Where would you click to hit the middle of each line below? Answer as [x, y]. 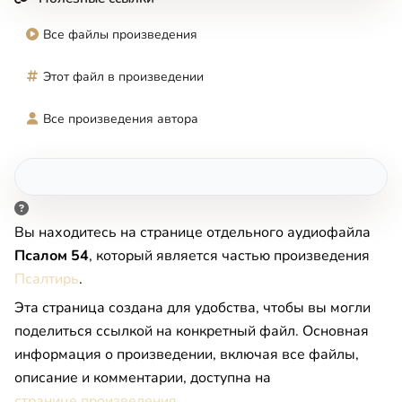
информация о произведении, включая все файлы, [187, 354]
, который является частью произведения [229, 255]
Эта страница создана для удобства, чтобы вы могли [192, 307]
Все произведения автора [121, 118]
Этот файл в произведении [123, 76]
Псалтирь [47, 279]
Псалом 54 [52, 255]
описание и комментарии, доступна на [143, 377]
